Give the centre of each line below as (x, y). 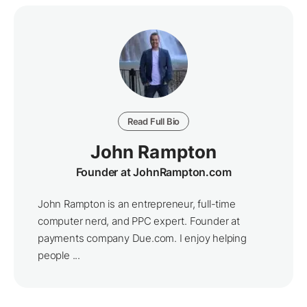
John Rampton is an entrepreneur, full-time (137, 204)
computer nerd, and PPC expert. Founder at (139, 221)
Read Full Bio (153, 121)
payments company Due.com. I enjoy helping (142, 238)
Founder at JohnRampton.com (153, 172)
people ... (59, 255)
